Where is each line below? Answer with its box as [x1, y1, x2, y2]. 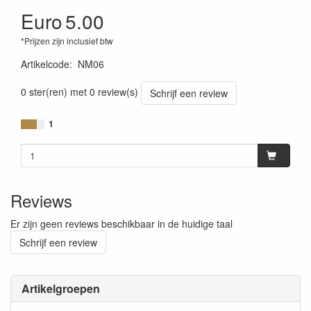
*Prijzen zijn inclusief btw [21, 35, 113, 47]
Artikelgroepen [22, 280, 100, 296]
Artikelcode [21, 57, 69, 71]
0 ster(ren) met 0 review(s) [21, 84, 138, 99]
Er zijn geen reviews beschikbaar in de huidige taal [10, 217, 233, 230]
